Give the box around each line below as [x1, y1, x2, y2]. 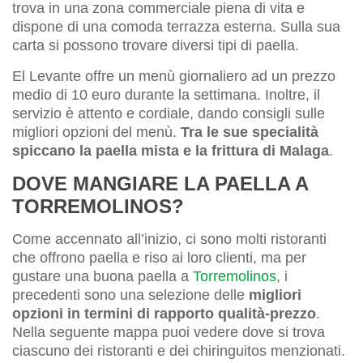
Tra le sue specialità [181, 124, 318, 141]
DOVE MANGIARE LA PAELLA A [12, 173, 308, 195]
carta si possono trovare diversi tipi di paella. [12, 37, 299, 54]
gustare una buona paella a [12, 268, 193, 285]
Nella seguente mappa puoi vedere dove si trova [12, 324, 325, 341]
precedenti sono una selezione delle [12, 287, 249, 304]
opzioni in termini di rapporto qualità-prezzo [12, 305, 316, 322]
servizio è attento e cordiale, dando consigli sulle [12, 105, 325, 122]
